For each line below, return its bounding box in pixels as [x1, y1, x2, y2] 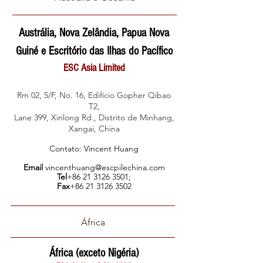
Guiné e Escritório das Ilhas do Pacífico [15, 45, 173, 58]
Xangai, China [68, 123, 120, 134]
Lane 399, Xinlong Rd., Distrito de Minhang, [14, 112, 174, 123]
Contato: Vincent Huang [49, 143, 139, 154]
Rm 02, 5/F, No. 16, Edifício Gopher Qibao [17, 90, 171, 100]
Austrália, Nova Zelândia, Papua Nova [19, 26, 169, 39]
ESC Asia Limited [63, 62, 125, 74]
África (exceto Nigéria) [49, 247, 139, 259]
